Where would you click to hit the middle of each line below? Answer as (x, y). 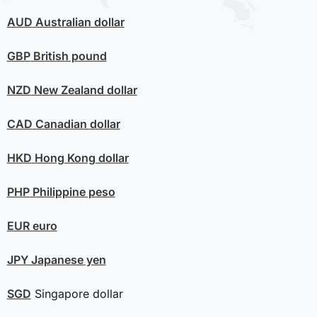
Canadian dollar (76, 123)
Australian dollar (78, 22)
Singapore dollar (77, 293)
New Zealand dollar (84, 90)
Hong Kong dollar (80, 157)
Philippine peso (72, 191)
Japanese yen (67, 259)
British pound (68, 56)
